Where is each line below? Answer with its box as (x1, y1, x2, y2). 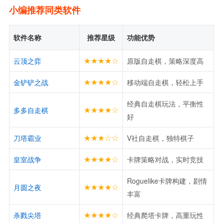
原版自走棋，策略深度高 (126, 55, 204, 66)
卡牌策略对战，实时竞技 (126, 154, 204, 164)
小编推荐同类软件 (8, 3, 81, 16)
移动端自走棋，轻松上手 (126, 77, 204, 87)
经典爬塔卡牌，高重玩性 (126, 210, 204, 220)
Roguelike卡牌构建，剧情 (126, 175, 207, 186)
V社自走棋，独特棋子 (126, 132, 194, 143)
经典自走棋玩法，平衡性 (126, 98, 204, 109)
